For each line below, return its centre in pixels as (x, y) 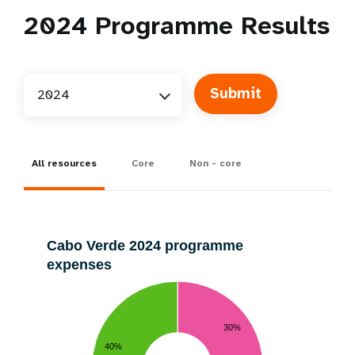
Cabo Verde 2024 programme (145, 245)
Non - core (216, 163)
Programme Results (208, 26)
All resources (64, 163)
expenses (79, 264)
